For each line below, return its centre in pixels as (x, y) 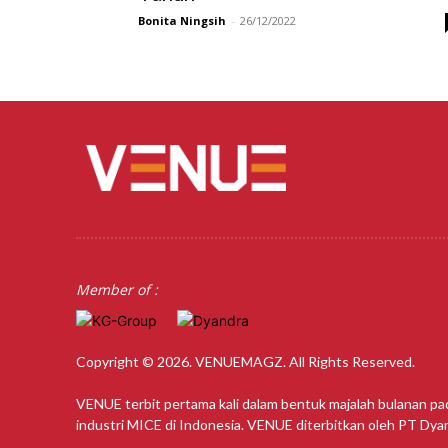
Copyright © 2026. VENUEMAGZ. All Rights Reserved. (245, 361)
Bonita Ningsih (182, 21)
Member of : (117, 289)
